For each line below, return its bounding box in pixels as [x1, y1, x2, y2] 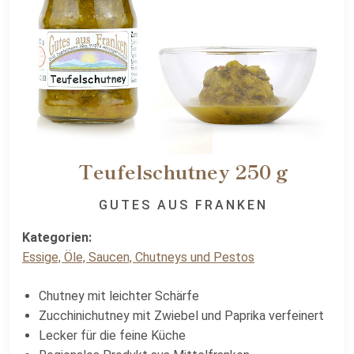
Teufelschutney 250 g [78, 156, 288, 185]
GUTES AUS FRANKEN [99, 197, 268, 213]
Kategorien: [22, 229, 92, 245]
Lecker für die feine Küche [38, 327, 186, 343]
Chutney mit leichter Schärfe [38, 288, 199, 303]
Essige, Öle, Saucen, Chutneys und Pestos [22, 249, 254, 265]
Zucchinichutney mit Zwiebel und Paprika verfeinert [38, 307, 324, 323]
